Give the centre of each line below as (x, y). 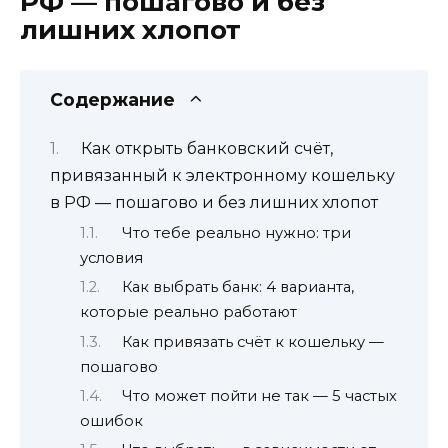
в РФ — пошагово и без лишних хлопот (214, 203)
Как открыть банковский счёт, (206, 149)
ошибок (111, 421)
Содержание (112, 99)
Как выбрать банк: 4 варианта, (237, 287)
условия (111, 257)
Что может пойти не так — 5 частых (259, 396)
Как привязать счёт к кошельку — (252, 341)
